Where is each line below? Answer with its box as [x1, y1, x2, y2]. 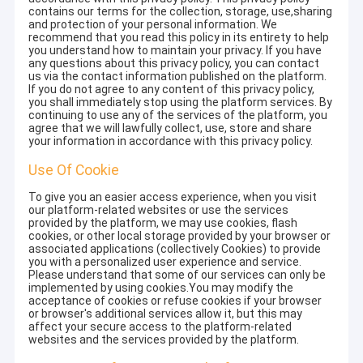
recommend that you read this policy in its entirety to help [28, 31, 330, 45]
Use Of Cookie [28, 161, 120, 178]
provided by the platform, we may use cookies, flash [28, 216, 298, 230]
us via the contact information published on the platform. [28, 70, 327, 83]
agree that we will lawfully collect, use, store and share [28, 122, 313, 135]
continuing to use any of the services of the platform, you [28, 109, 328, 122]
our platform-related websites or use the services [28, 203, 289, 217]
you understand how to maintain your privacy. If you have [28, 44, 322, 58]
